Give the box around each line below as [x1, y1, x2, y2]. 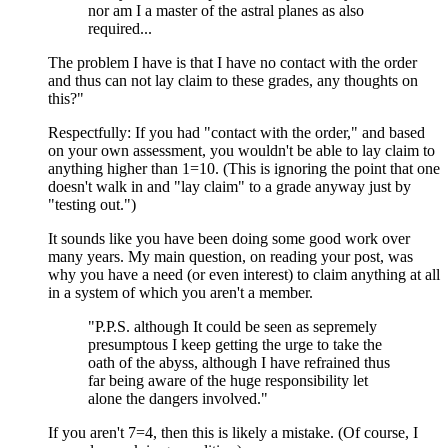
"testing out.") [48, 196, 136, 214]
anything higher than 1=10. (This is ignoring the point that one [48, 160, 440, 178]
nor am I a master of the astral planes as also [88, 2, 364, 20]
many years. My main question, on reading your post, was [48, 248, 413, 266]
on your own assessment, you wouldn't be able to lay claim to [48, 142, 435, 160]
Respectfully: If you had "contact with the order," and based [48, 124, 425, 142]
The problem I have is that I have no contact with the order [48, 54, 417, 72]
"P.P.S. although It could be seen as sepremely [88, 318, 377, 336]
